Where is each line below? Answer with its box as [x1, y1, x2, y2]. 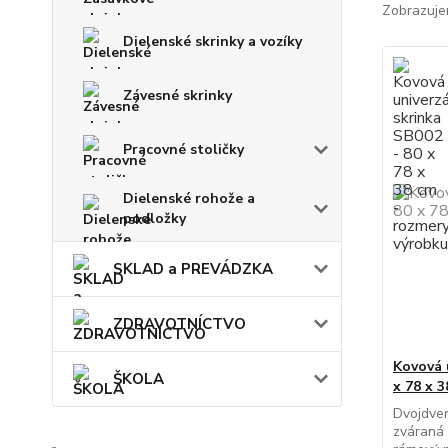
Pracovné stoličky [123, 140, 244, 159]
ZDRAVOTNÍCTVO [113, 314, 246, 334]
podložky [123, 209, 186, 228]
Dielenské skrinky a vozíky [123, 32, 302, 51]
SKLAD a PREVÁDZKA [113, 259, 273, 279]
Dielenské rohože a [123, 189, 255, 208]
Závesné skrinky [123, 86, 232, 105]
